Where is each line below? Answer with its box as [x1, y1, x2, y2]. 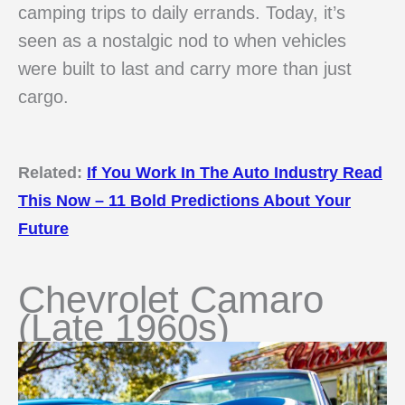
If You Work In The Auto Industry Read [87, 163, 382, 183]
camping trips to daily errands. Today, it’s [18, 3, 345, 24]
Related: [18, 163, 87, 183]
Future [18, 219, 69, 239]
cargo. [18, 87, 69, 108]
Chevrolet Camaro [18, 278, 324, 321]
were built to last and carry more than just [18, 59, 352, 80]
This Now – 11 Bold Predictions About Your [18, 191, 351, 211]
